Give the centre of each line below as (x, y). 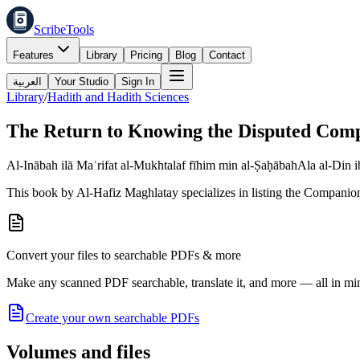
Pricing (146, 55)
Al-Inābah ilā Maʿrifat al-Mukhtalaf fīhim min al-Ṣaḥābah (152, 165)
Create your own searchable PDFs (112, 317)
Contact (227, 55)
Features (33, 55)
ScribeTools (64, 29)
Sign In (138, 82)
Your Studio (82, 82)
